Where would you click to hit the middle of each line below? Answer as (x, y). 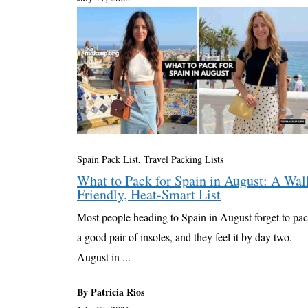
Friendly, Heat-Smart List (149, 195)
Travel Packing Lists (184, 159)
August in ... (104, 257)
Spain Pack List (108, 159)
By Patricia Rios (111, 292)
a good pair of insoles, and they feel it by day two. (185, 237)
